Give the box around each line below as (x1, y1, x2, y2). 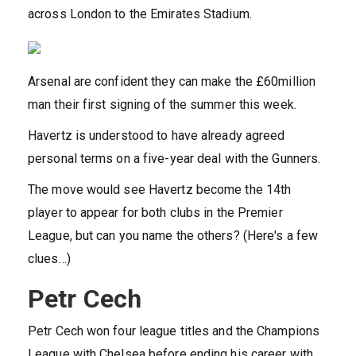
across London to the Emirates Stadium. (28, 6, 252, 22)
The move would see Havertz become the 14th (28, 182, 292, 198)
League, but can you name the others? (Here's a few (28, 228, 319, 244)
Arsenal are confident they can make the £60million (28, 74, 316, 90)
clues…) (28, 251, 71, 267)
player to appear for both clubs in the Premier (28, 205, 283, 221)
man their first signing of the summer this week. (28, 97, 296, 113)
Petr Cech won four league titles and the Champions (28, 323, 320, 339)
